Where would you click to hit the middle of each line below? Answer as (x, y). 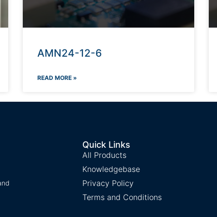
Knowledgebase (111, 169)
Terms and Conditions (122, 197)
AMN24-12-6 (70, 53)
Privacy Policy (108, 183)
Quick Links (106, 145)
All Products (104, 155)
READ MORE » (57, 78)
